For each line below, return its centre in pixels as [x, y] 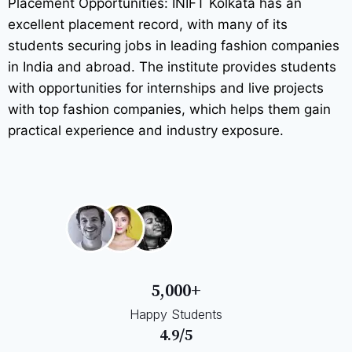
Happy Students [176, 314]
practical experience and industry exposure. [146, 130]
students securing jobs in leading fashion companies [174, 45]
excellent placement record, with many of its [148, 24]
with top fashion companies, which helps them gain [169, 109]
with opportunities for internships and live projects [166, 88]
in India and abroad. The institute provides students [172, 66]
